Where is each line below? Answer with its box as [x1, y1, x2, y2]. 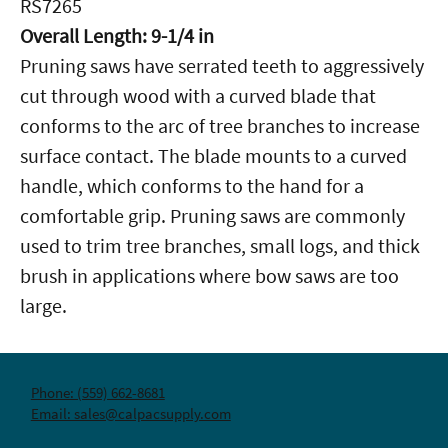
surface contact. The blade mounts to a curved [20, 143, 407, 168]
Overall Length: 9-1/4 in [20, 23, 214, 48]
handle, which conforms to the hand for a [20, 173, 364, 198]
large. [20, 293, 67, 318]
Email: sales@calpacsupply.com [30, 403, 231, 423]
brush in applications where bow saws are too [20, 263, 399, 288]
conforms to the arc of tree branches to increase [20, 113, 420, 138]
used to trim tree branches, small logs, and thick [20, 233, 420, 258]
